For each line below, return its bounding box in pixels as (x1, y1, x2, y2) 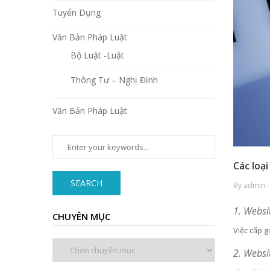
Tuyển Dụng (52, 7, 101, 19)
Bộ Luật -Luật (71, 49, 124, 61)
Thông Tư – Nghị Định (71, 74, 158, 86)
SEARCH (71, 177, 102, 189)
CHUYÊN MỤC (52, 210, 110, 223)
